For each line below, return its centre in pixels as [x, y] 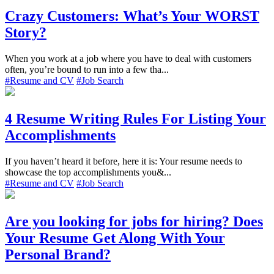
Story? [26, 33]
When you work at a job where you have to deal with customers [128, 59]
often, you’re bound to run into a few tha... [87, 70]
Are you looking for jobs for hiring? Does [134, 221]
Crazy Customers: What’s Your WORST [132, 16]
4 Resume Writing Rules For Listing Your [135, 119]
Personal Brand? [58, 254]
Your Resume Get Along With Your [115, 238]
